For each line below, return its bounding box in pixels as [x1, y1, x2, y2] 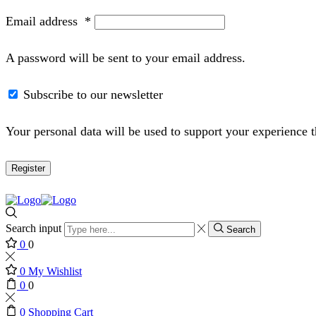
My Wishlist [28, 265, 82, 277]
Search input [6, 222, 61, 235]
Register [11, 163, 45, 174]
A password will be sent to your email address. [6, 50, 245, 65]
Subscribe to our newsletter [23, 87, 163, 102]
